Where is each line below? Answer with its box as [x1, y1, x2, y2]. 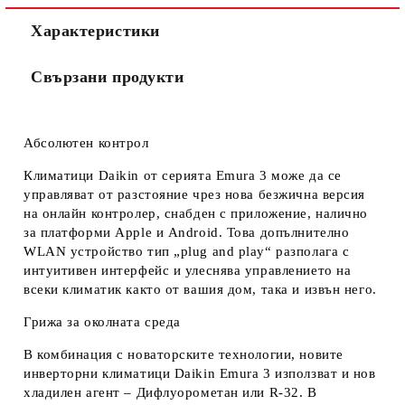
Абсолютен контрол [24, 136, 149, 150]
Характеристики [31, 22, 160, 40]
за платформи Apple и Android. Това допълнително [24, 225, 350, 240]
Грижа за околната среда [24, 315, 181, 329]
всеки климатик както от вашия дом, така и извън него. [24, 282, 377, 297]
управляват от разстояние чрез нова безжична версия [24, 187, 365, 202]
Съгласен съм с [58, 3, 151, 16]
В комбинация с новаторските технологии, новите [24, 347, 344, 362]
